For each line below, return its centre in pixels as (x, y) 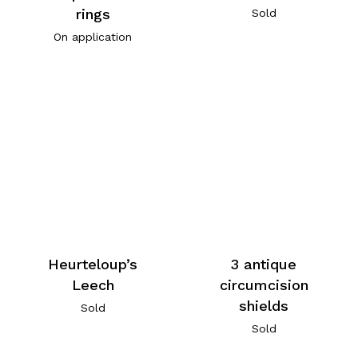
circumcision (264, 285)
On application (93, 36)
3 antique (264, 265)
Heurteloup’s (93, 265)
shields (264, 306)
